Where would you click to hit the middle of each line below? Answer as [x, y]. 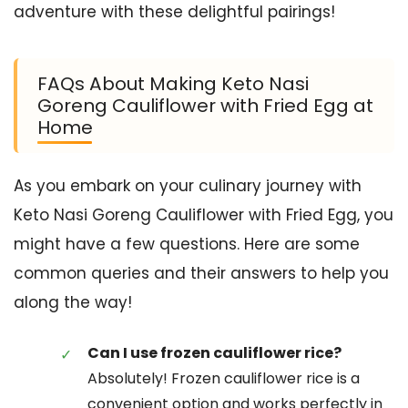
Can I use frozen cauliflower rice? [214, 352]
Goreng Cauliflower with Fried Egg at [205, 106]
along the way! [73, 302]
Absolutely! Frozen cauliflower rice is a [224, 378]
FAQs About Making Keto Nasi [173, 84]
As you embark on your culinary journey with [188, 186]
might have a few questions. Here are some [187, 244]
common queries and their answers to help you [201, 273]
